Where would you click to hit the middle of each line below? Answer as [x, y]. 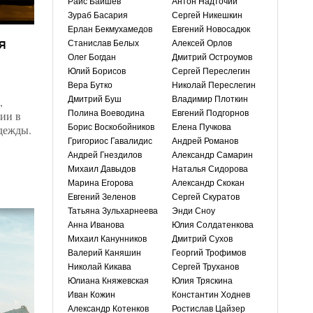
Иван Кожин [92, 295]
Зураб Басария [98, 15]
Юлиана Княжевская [108, 281]
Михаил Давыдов [102, 169]
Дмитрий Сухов [202, 239]
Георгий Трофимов [209, 253]
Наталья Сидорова [210, 169]
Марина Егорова [101, 183]
